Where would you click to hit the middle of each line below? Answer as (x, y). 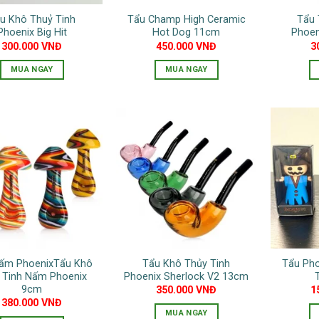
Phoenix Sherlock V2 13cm (187, 276)
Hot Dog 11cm (187, 33)
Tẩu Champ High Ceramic (186, 20)
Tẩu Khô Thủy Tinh (187, 263)
